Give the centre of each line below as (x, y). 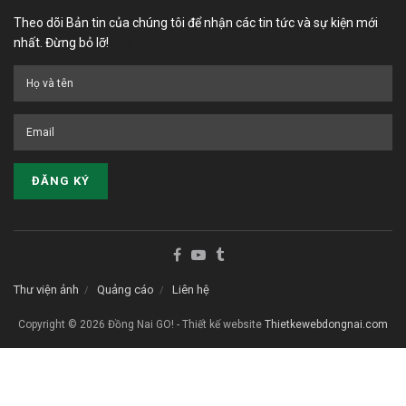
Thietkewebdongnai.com (326, 325)
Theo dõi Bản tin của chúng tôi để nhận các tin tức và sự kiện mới (196, 23)
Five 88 (131, 43)
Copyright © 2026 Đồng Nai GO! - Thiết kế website (141, 325)
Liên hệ (191, 290)
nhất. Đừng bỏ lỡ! (63, 43)
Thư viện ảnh (46, 290)
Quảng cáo (126, 290)
